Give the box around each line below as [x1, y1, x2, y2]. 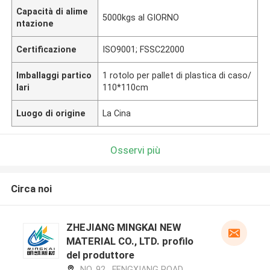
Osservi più [110, 143, 160, 156]
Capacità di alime [16, 6, 89, 16]
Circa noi [10, 183, 52, 195]
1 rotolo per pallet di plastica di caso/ [102, 70, 252, 80]
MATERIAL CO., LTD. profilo [66, 235, 193, 248]
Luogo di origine [16, 108, 86, 118]
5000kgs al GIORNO [102, 12, 180, 22]
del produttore [66, 249, 134, 262]
